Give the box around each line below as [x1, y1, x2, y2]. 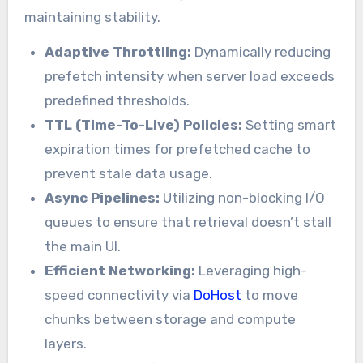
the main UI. [45, 237, 122, 254]
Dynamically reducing [191, 43, 331, 60]
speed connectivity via [45, 286, 194, 303]
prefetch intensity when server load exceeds [45, 67, 335, 84]
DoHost [194, 286, 242, 303]
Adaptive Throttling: [45, 43, 192, 60]
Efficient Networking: [45, 262, 196, 279]
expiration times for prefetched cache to [45, 140, 311, 157]
